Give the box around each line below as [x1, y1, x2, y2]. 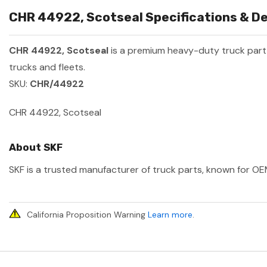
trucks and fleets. [9, 61, 85, 74]
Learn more [148, 209, 193, 221]
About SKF [9, 141, 63, 154]
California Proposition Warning [27, 209, 148, 221]
